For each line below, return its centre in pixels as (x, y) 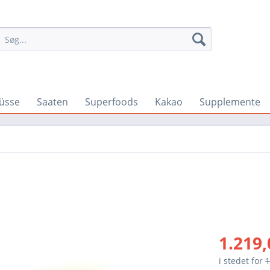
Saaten (52, 102)
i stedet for (242, 261)
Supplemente (230, 102)
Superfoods (111, 102)
